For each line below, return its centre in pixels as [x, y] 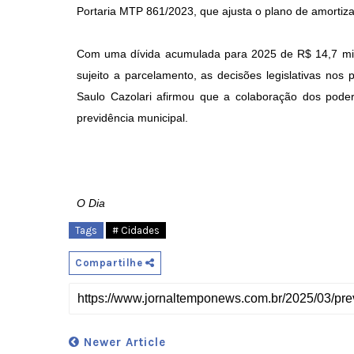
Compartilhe [111, 263]
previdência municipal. [132, 118]
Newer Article [123, 342]
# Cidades [136, 230]
